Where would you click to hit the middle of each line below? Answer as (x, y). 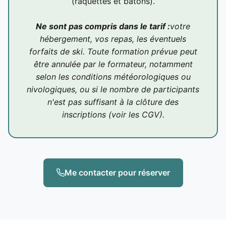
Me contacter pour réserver (117, 172)
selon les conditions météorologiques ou (113, 76)
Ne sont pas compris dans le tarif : (103, 26)
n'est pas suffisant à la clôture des (113, 102)
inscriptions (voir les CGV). (113, 114)
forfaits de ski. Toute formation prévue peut (113, 51)
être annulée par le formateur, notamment (113, 64)
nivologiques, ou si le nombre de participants (113, 89)
